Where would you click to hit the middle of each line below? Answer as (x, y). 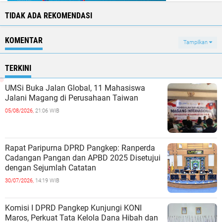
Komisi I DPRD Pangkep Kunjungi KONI (73, 208)
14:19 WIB (47, 181)
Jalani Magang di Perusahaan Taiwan (72, 98)
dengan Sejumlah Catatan (51, 168)
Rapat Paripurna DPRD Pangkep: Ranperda (80, 148)
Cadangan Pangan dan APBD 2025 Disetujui (83, 158)
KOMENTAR (24, 40)
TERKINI (18, 68)
